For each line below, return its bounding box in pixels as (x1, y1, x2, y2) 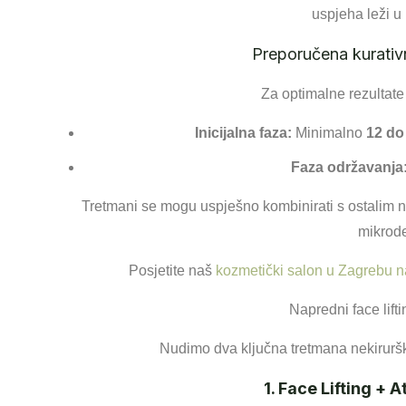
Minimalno (292, 125, 366, 140)
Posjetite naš (129, 263, 216, 278)
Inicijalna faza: (195, 125, 292, 140)
